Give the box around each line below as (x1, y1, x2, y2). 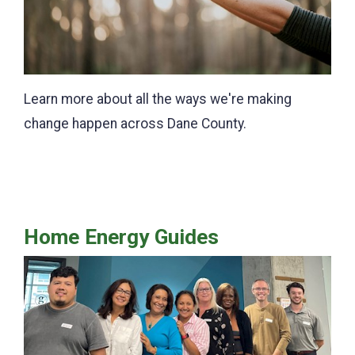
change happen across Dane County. (24, 116, 246, 132)
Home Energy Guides (24, 225, 219, 250)
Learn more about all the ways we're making (24, 91, 292, 108)
